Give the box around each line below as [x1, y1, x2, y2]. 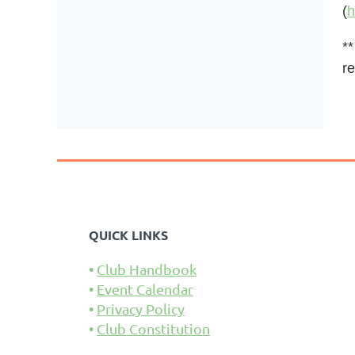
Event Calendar [97, 281, 193, 297]
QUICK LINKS [89, 227, 168, 243]
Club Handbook [97, 261, 197, 277]
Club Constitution [97, 320, 210, 337]
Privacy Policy [97, 300, 185, 317]
